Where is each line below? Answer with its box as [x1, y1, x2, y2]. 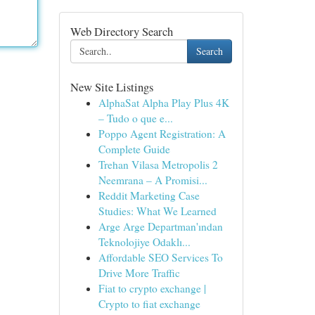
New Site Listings [70, 79, 153, 95]
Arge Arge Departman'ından [98, 219, 223, 233]
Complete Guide [98, 142, 170, 156]
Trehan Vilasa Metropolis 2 [98, 157, 218, 172]
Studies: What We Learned [98, 204, 217, 218]
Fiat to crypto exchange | [98, 281, 206, 295]
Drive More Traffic [98, 266, 180, 280]
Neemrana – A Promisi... [98, 173, 207, 187]
